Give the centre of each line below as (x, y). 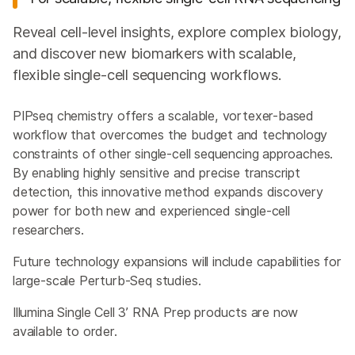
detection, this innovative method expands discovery (168, 192)
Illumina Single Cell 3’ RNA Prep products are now (156, 313)
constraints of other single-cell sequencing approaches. (173, 154)
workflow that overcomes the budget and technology (170, 135)
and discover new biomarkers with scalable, (155, 53)
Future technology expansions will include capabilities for (177, 262)
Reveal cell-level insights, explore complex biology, (177, 32)
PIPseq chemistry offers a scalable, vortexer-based (164, 116)
